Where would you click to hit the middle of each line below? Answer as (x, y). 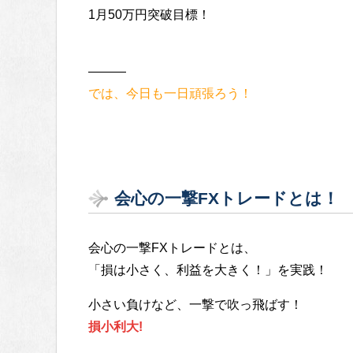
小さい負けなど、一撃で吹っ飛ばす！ (195, 304)
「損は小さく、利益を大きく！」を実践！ (208, 269)
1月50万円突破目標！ (149, 14)
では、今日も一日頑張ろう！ (170, 93)
